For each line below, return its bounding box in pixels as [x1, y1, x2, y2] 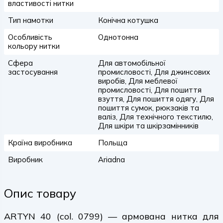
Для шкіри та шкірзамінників [98, 121, 199, 130]
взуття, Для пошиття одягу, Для [98, 94, 214, 104]
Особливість [8, 32, 52, 42]
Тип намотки [8, 15, 53, 25]
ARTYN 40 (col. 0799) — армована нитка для [4, 211, 219, 222]
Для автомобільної [98, 58, 166, 68]
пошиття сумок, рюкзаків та [98, 103, 199, 112]
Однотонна [98, 32, 138, 42]
